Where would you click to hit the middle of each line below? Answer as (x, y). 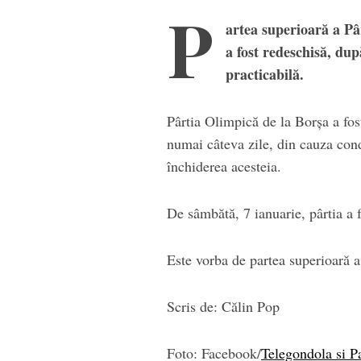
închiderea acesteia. (224, 166)
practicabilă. (265, 75)
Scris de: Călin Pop (223, 307)
